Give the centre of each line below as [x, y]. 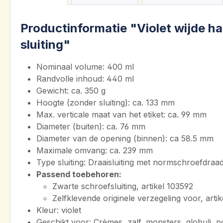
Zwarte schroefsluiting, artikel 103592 [123, 186]
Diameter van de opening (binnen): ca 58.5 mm [125, 139]
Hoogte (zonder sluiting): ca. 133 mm [106, 103]
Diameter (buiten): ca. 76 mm [91, 127]
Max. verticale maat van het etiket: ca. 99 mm [121, 115]
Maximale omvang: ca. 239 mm [95, 151]
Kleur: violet [59, 210]
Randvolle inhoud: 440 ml [85, 79]
